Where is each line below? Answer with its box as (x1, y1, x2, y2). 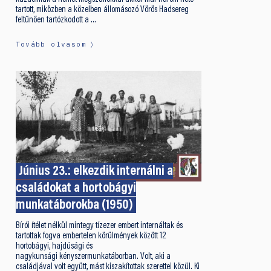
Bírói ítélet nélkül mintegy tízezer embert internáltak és (15, 221, 183, 231)
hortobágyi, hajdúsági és (15, 242, 93, 252)
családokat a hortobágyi (15, 181, 136, 196)
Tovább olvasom (15, 39, 87, 48)
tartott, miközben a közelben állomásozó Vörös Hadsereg (15, 5, 189, 15)
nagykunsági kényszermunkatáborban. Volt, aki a (15, 252, 171, 262)
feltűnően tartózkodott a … (15, 15, 96, 25)
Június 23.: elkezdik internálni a (19, 165, 174, 179)
